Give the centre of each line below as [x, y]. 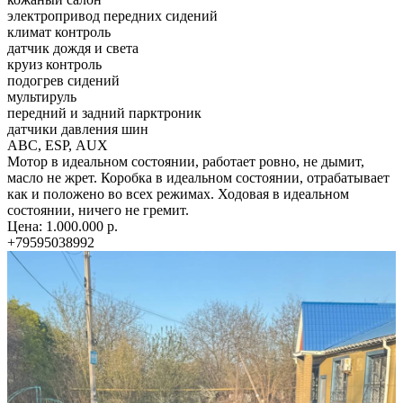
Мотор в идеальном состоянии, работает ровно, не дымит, [186, 161]
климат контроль [59, 31]
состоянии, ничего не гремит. [98, 210]
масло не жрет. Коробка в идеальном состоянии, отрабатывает [198, 177]
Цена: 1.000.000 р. [63, 226]
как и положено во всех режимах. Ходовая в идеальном [178, 193]
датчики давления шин [78, 129]
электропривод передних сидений [112, 15]
